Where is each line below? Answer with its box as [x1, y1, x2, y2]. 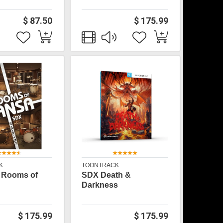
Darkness [82, 181, 118, 189]
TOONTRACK [82, 162, 119, 169]
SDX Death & [82, 171, 131, 179]
